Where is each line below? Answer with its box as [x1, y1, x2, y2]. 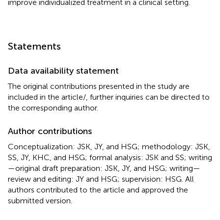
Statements [8, 40, 61, 52]
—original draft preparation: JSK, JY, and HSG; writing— [8, 163, 200, 173]
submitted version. [8, 195, 72, 205]
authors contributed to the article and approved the [8, 185, 188, 194]
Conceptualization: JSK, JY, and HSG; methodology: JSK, [8, 141, 210, 151]
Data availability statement [8, 65, 119, 76]
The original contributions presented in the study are [8, 81, 190, 91]
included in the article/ [8, 92, 86, 102]
